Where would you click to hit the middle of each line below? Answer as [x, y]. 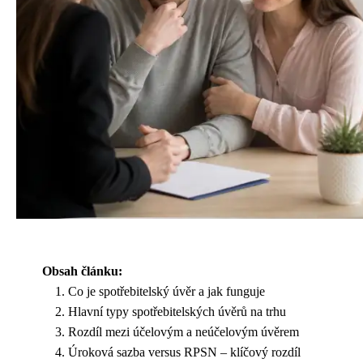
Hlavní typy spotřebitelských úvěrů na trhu [177, 311]
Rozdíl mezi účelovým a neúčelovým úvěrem [184, 331]
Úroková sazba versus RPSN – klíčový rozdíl [184, 352]
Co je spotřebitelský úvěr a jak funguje [167, 291]
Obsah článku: [82, 271]
